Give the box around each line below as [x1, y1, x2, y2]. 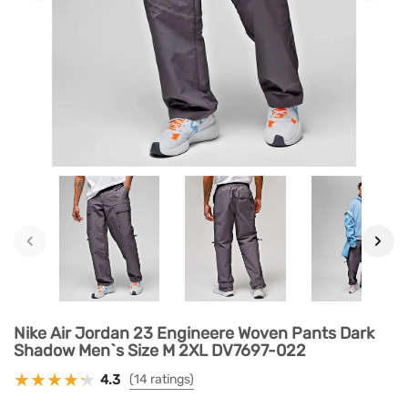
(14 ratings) [129, 372, 194, 388]
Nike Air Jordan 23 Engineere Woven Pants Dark [14, 323, 374, 344]
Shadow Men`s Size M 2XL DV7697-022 [14, 341, 306, 362]
